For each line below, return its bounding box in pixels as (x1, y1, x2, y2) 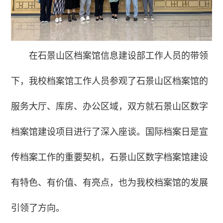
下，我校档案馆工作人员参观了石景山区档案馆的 (11, 76, 209, 87)
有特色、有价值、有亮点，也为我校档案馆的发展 (11, 178, 209, 188)
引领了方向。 (11, 203, 65, 214)
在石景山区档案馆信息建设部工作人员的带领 (29, 51, 209, 61)
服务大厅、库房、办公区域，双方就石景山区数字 (11, 102, 209, 112)
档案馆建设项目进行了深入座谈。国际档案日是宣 (11, 127, 209, 137)
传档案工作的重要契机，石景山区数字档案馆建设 (11, 152, 209, 163)
